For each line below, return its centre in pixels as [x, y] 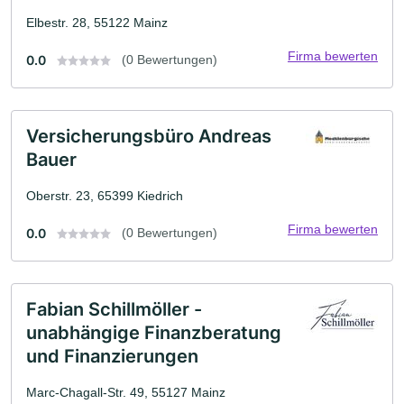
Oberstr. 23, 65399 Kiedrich [105, 195]
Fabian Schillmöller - [114, 309]
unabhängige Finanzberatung [154, 332]
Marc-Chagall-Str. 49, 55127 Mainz [126, 392]
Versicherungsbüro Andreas [149, 136]
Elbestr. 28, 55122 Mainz [97, 22]
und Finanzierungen [112, 356]
